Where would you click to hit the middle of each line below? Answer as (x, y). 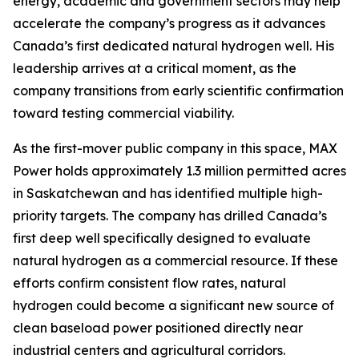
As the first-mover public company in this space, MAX (175, 148)
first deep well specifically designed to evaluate (162, 238)
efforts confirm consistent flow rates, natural (149, 283)
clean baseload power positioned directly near (158, 328)
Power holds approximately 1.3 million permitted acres (179, 171)
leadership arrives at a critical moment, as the (155, 68)
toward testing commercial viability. (123, 113)
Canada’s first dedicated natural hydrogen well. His (173, 46)
